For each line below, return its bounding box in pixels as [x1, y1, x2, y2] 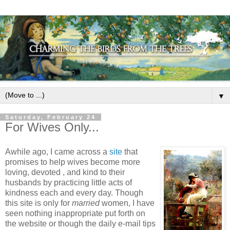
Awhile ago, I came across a [5, 147, 109, 156]
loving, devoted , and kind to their [5, 167, 125, 177]
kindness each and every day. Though [5, 188, 143, 197]
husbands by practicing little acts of [5, 178, 132, 187]
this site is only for [5, 198, 72, 207]
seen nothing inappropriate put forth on [5, 208, 145, 218]
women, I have [102, 198, 155, 207]
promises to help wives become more [5, 157, 140, 166]
